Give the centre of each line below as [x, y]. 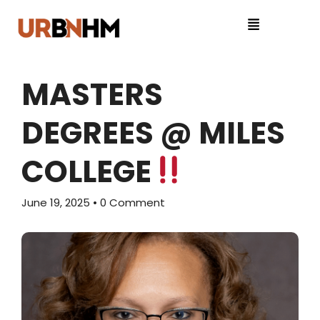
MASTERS [92, 95]
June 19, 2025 [57, 202]
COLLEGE [86, 172]
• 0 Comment [129, 202]
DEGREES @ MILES [153, 133]
